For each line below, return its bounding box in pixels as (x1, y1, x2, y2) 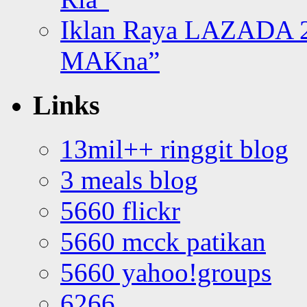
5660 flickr (60, 196, 180, 226)
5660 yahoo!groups (60, 258, 271, 288)
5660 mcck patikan (60, 227, 266, 257)
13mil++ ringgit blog (60, 134, 288, 164)
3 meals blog (60, 165, 198, 195)
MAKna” (60, 46, 160, 76)
